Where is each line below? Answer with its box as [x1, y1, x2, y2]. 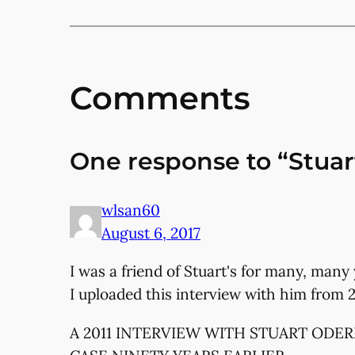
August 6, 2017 [101, 223, 200, 243]
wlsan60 [101, 200, 160, 220]
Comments [70, 78, 250, 118]
